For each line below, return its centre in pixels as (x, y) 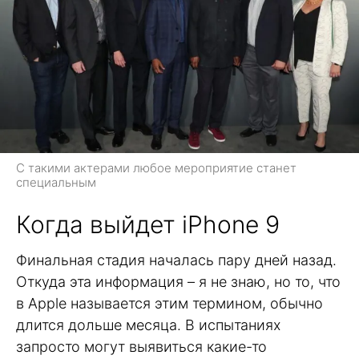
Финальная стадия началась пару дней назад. (176, 260)
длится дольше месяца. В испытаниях (148, 325)
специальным (56, 182)
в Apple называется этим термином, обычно (169, 303)
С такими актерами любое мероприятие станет (156, 167)
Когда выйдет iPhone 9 (148, 224)
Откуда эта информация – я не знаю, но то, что (178, 281)
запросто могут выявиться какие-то (141, 346)
